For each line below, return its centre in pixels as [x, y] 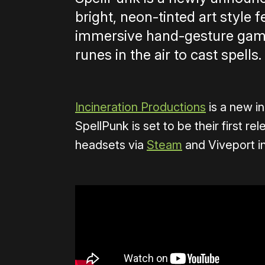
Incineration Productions [140, 107]
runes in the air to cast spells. [168, 54]
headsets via [111, 145]
